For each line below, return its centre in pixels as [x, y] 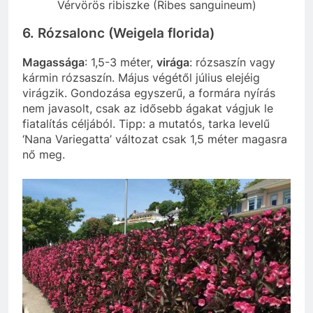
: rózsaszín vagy [232, 63]
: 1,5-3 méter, [121, 63]
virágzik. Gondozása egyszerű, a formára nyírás [149, 93]
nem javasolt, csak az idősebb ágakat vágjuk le [148, 109]
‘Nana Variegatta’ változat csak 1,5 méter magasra [155, 139]
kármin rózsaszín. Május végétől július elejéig [141, 78]
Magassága [53, 63]
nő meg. [44, 155]
